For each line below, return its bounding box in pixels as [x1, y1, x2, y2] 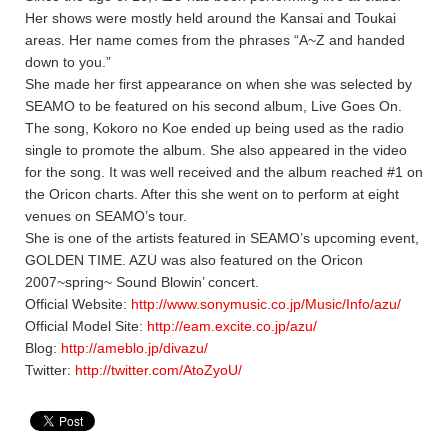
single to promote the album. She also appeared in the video [25, 142, 407, 158]
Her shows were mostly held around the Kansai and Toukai [25, 10, 396, 26]
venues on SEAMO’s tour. [25, 208, 187, 224]
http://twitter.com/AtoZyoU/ [75, 362, 242, 378]
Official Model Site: [25, 318, 147, 334]
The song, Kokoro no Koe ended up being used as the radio [25, 120, 404, 136]
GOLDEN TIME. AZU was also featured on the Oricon [25, 252, 363, 268]
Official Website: [25, 296, 131, 312]
